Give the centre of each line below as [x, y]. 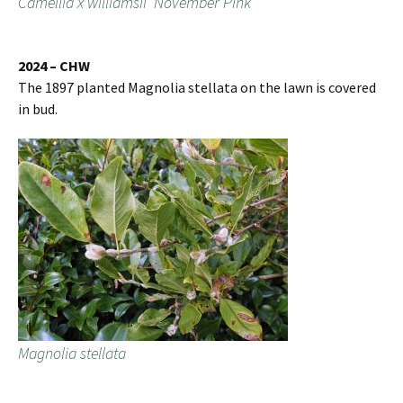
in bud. [38, 109]
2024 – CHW [54, 66]
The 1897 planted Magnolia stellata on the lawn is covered [197, 88]
